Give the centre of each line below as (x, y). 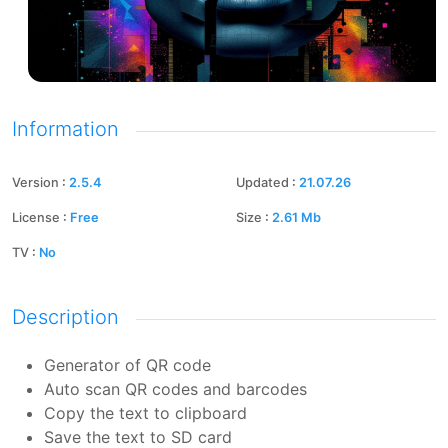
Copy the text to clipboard (145, 413)
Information (65, 129)
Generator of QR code (127, 365)
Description (65, 317)
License (36, 217)
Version (35, 182)
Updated (262, 182)
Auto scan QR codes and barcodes (175, 389)
